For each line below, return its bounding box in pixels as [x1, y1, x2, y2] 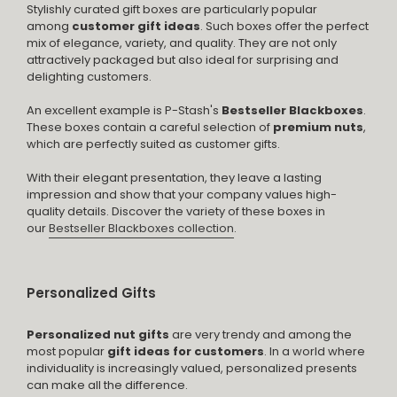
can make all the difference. [27, 376, 188, 393]
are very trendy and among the [172, 325, 352, 343]
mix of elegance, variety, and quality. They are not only [27, 34, 337, 51]
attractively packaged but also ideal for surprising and [27, 51, 339, 68]
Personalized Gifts [27, 284, 156, 303]
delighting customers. [27, 67, 152, 85]
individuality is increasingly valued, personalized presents [27, 359, 357, 377]
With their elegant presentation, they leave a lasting [27, 169, 322, 187]
